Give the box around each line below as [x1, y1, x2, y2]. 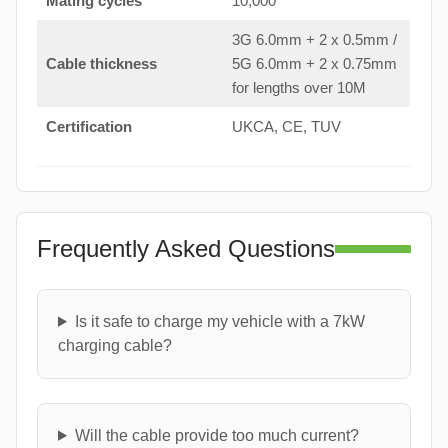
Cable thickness [45, 54, 157, 72]
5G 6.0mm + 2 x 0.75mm [231, 54, 397, 72]
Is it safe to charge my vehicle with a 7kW [74, 312, 365, 330]
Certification [45, 117, 132, 135]
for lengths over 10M [231, 78, 366, 96]
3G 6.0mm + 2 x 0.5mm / [231, 30, 397, 48]
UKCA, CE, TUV [231, 117, 341, 135]
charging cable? [58, 336, 172, 354]
